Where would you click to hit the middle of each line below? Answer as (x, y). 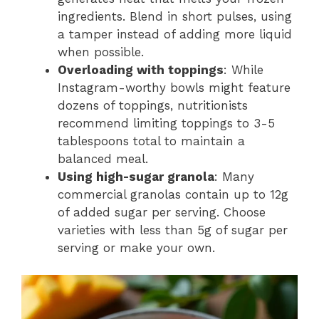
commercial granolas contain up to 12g (173, 194)
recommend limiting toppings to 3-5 (166, 123)
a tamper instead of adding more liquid (175, 34)
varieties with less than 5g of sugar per (173, 230)
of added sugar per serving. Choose (162, 212)
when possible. (101, 52)
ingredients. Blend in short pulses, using (175, 16)
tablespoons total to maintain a (151, 141)
